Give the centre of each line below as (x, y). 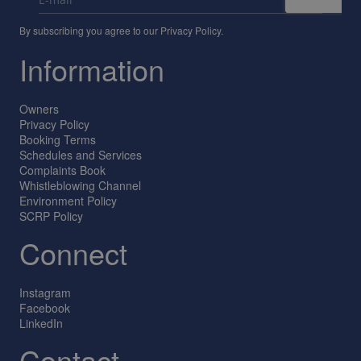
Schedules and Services (81, 155)
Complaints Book (62, 170)
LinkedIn (41, 323)
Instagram (45, 293)
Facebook (45, 308)
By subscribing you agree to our (90, 30)
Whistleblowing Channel (80, 185)
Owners (39, 109)
